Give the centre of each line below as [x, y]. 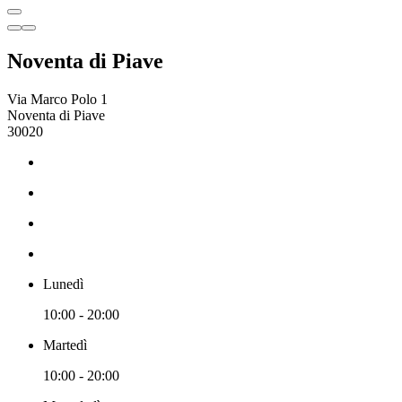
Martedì [65, 345]
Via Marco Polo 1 [57, 99]
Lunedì [63, 284]
